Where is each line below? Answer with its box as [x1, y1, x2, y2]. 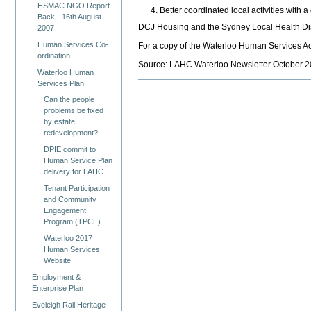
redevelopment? [43, 128, 98, 137]
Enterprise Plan [32, 284, 84, 293]
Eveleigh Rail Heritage [32, 301, 106, 310]
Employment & [32, 273, 81, 282]
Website [43, 256, 71, 265]
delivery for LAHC [43, 167, 103, 176]
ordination [37, 51, 71, 60]
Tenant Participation [43, 184, 110, 193]
